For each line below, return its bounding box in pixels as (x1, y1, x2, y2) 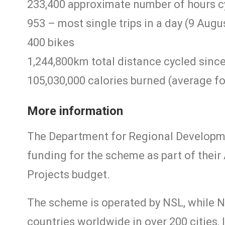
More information (27, 104, 123, 118)
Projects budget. (27, 168, 110, 181)
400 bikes (27, 36, 74, 49)
